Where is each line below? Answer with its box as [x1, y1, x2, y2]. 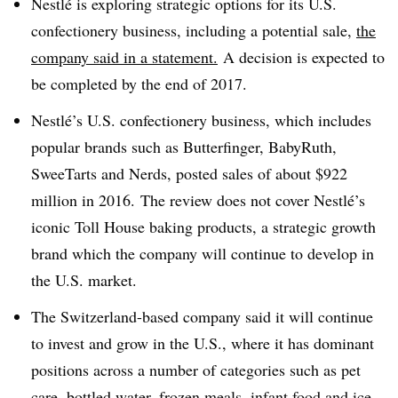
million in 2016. [31, 188, 140, 211]
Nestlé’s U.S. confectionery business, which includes [31, 108, 371, 131]
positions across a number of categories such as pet [31, 358, 361, 380]
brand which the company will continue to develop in [31, 242, 374, 264]
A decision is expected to [218, 46, 385, 68]
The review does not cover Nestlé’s [140, 188, 365, 211]
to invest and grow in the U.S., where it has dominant [31, 331, 374, 354]
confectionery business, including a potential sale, [31, 20, 356, 41]
